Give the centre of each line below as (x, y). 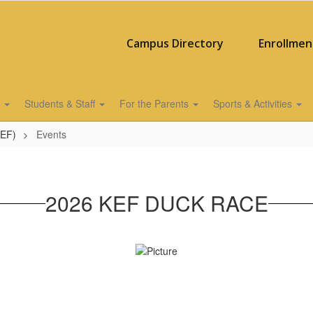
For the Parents (155, 103)
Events (51, 134)
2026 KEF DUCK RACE (156, 203)
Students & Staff (61, 103)
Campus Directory (175, 43)
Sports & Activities (254, 103)
